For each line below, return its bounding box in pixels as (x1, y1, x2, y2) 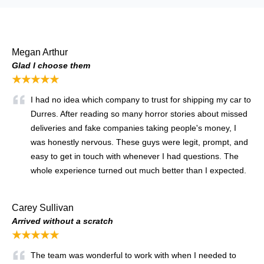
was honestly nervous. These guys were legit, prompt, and (31, 137, 248, 147)
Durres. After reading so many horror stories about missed (31, 109, 247, 119)
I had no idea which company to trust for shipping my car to (31, 95, 251, 105)
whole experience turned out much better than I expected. (31, 166, 249, 176)
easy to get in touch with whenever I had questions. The (31, 151, 239, 161)
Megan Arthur (12, 47, 68, 58)
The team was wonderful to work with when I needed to (31, 250, 236, 260)
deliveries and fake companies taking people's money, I (31, 123, 236, 133)
